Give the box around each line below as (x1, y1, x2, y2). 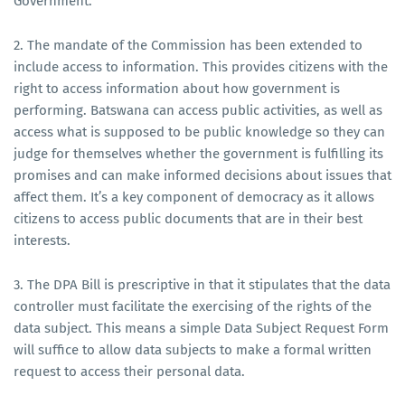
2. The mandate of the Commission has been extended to (14, 36, 363, 53)
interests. (14, 231, 78, 249)
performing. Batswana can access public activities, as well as (14, 101, 382, 118)
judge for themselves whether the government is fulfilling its (14, 145, 383, 162)
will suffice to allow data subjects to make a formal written (14, 341, 372, 358)
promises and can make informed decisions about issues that (14, 166, 391, 184)
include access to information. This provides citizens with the (14, 58, 388, 75)
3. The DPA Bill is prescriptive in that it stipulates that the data (14, 276, 391, 293)
